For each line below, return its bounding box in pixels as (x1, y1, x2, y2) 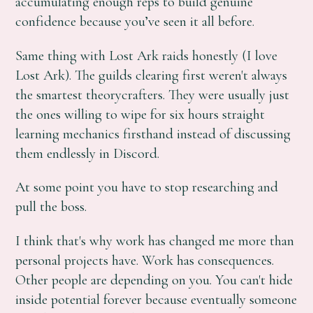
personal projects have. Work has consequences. (15, 251, 275, 269)
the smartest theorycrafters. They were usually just (15, 85, 290, 103)
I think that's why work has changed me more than (15, 231, 295, 249)
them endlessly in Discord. (15, 144, 160, 162)
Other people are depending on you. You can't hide (15, 270, 293, 289)
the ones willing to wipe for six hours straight (15, 105, 265, 123)
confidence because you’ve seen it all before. (15, 13, 255, 31)
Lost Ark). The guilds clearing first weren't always (15, 66, 288, 84)
